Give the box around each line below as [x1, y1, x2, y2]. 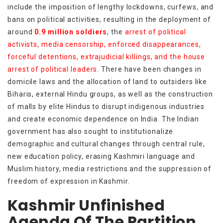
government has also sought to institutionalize [7, 127, 174, 135]
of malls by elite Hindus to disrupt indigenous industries [7, 102, 205, 111]
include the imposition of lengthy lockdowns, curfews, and [7, 2, 214, 11]
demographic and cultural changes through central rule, [7, 139, 205, 148]
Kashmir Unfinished [7, 195, 165, 216]
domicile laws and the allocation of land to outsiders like [7, 77, 208, 86]
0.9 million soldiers [32, 27, 108, 36]
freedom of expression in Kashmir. [7, 177, 130, 185]
